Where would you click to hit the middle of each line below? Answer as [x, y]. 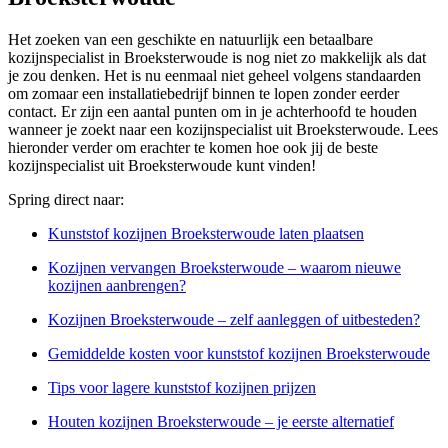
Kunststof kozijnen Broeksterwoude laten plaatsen [206, 234]
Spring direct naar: [66, 200]
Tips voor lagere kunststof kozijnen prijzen [182, 388]
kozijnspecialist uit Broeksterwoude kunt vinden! [162, 166]
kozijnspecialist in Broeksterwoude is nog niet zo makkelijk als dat [217, 58]
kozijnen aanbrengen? [117, 286]
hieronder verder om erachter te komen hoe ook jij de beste [193, 148]
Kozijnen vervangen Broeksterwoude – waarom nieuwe [224, 268]
